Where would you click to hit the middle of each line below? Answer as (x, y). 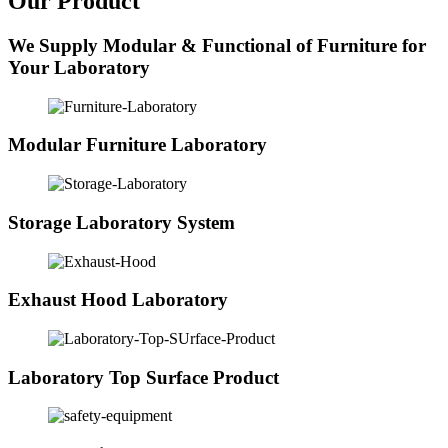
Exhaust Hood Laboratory (118, 300)
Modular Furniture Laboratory (137, 145)
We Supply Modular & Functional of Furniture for (217, 45)
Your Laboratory (79, 67)
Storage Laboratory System (121, 222)
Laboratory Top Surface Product (143, 377)
